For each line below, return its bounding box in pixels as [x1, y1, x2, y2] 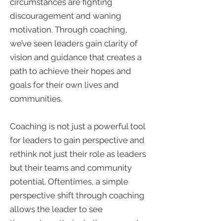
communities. [10, 94, 62, 104]
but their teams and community [10, 163, 132, 173]
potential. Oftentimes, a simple [10, 177, 128, 186]
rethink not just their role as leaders [10, 149, 146, 159]
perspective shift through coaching [10, 190, 145, 200]
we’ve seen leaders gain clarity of [10, 38, 138, 48]
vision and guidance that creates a [10, 52, 142, 62]
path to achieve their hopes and [10, 66, 131, 76]
